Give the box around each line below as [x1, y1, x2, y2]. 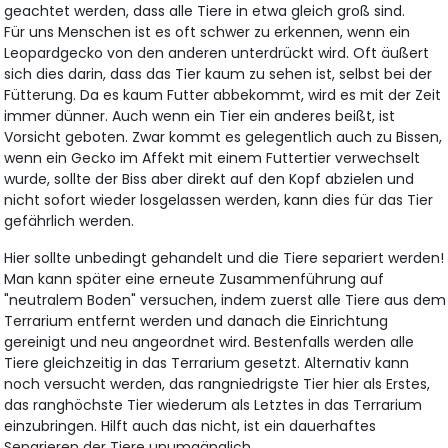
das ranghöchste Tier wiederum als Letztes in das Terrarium [4, 395, 423, 416]
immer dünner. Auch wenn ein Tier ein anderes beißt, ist [4, 106, 396, 127]
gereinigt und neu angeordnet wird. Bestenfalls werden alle [4, 332, 415, 353]
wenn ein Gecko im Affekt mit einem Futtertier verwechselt [4, 148, 421, 169]
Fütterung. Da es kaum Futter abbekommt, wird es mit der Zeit [4, 85, 442, 106]
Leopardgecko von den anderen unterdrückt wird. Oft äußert [4, 43, 430, 64]
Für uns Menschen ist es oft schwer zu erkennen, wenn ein [4, 22, 411, 43]
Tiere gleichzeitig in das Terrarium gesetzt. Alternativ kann [4, 353, 410, 374]
